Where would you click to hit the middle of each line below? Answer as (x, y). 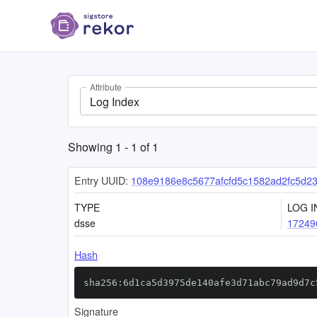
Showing (92, 147)
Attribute (106, 87)
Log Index (115, 101)
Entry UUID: (101, 180)
